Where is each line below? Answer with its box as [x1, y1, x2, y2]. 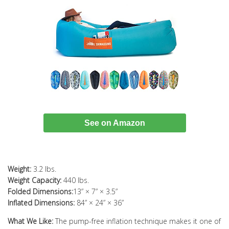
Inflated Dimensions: [8, 198, 75, 208]
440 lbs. [61, 175, 89, 186]
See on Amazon [84, 119, 145, 128]
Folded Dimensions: [8, 187, 73, 197]
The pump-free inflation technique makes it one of [53, 216, 221, 226]
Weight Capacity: [8, 175, 61, 186]
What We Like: [8, 216, 53, 226]
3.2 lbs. [31, 164, 56, 174]
